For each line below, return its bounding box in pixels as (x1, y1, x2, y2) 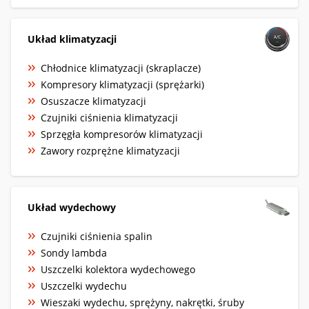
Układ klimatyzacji (28, 32, 117, 46)
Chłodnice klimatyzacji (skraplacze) (41, 61, 201, 74)
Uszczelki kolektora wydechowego (41, 262, 195, 276)
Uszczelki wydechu (41, 279, 127, 292)
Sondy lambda (41, 246, 107, 259)
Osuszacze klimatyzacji (41, 94, 146, 108)
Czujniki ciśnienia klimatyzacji (41, 110, 178, 124)
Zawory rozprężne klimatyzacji (41, 143, 180, 157)
